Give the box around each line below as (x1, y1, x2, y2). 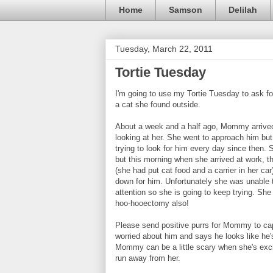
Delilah (229, 5, 257, 15)
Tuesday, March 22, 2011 (115, 43, 213, 54)
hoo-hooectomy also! (115, 198, 189, 208)
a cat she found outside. (115, 99, 200, 109)
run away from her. (115, 253, 180, 263)
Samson (169, 5, 202, 15)
